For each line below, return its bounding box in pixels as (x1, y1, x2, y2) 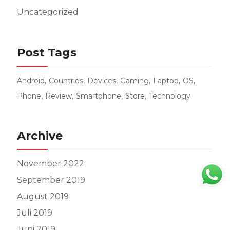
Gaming (120, 76, 149, 85)
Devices (87, 76, 116, 85)
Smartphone (75, 91, 121, 101)
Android (16, 76, 45, 85)
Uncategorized (16, 7, 79, 17)
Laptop (152, 76, 179, 85)
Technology (148, 91, 190, 101)
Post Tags (16, 46, 76, 60)
